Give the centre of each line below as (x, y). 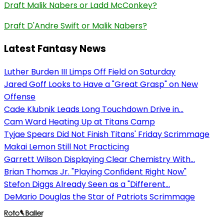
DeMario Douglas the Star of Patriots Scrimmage (99, 196)
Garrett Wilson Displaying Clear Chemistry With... (99, 159)
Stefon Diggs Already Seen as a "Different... (87, 184)
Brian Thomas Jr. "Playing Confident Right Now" (95, 171)
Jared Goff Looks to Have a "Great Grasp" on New (101, 84)
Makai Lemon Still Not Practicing (66, 146)
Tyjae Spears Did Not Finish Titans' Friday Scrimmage (107, 134)
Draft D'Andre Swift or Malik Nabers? (75, 26)
